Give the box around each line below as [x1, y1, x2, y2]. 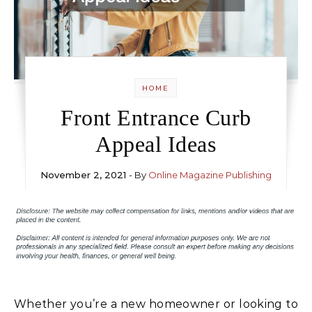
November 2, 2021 [40, 169, 126, 180]
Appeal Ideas [95, 131, 217, 157]
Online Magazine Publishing [148, 169, 272, 180]
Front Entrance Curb [61, 104, 251, 130]
